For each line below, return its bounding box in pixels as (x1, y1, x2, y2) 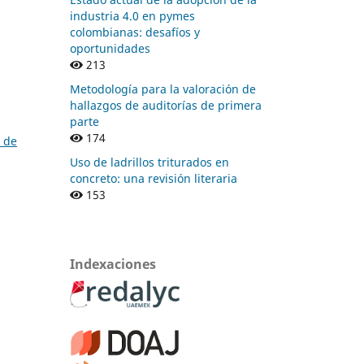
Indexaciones (70, 254, 156, 273)
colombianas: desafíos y (70, 24, 200, 40)
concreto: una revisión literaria (70, 170, 237, 186)
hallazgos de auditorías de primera (70, 97, 262, 113)
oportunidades (70, 40, 150, 56)
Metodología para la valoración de (70, 80, 256, 97)
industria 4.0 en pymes (70, 7, 195, 24)
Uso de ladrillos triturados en (70, 154, 229, 170)
